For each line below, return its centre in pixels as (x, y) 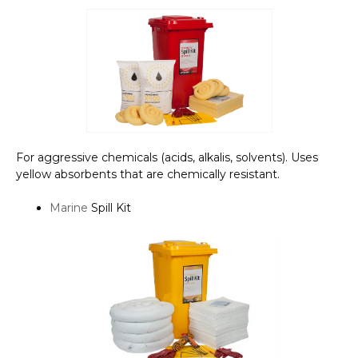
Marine (69, 207)
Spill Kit (109, 207)
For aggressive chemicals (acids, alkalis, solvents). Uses (167, 157)
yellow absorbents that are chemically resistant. (148, 174)
